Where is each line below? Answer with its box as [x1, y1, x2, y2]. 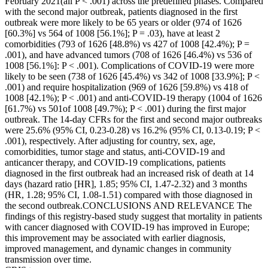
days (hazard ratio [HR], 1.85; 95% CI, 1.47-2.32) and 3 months [5, 179, 247, 190]
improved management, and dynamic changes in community [5, 243, 232, 254]
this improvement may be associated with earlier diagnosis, [5, 233, 226, 243]
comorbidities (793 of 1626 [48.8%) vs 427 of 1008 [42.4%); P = [5, 39, 249, 50]
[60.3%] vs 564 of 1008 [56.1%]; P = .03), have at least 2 [5, 28, 220, 39]
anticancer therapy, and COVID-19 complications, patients [5, 157, 226, 168]
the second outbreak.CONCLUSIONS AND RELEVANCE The [5, 200, 252, 211]
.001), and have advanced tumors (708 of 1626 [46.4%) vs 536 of [5, 50, 252, 60]
